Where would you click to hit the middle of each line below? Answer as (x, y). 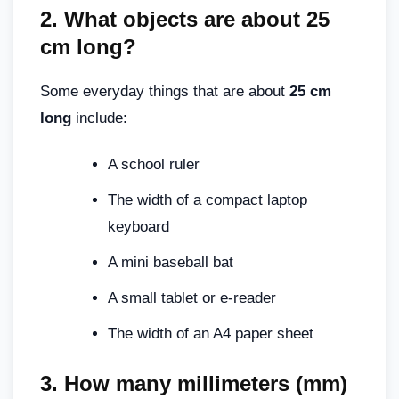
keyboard (138, 226)
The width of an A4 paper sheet (211, 333)
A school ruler (154, 164)
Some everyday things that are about (165, 91)
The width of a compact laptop (208, 199)
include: (99, 118)
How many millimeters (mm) (203, 383)
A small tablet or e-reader (192, 297)
